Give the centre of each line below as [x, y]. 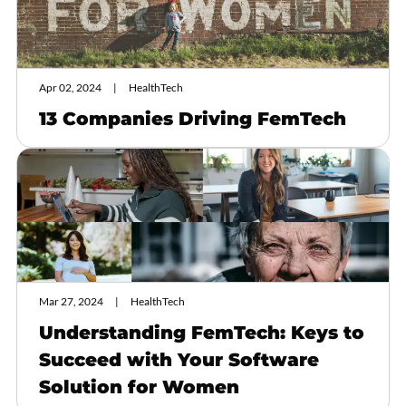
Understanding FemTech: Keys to [202, 332]
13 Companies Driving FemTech [193, 118]
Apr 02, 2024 [70, 87]
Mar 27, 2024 [71, 301]
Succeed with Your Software [179, 359]
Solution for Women [139, 387]
